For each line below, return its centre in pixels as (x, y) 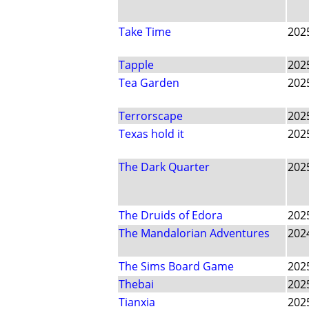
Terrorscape (151, 116)
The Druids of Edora (171, 216)
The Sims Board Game (176, 267)
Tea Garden (149, 83)
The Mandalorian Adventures (194, 233)
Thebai (136, 285)
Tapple (136, 65)
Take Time (145, 32)
